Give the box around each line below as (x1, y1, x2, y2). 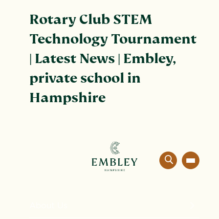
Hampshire (29, 89, 106, 107)
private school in (29, 70, 141, 87)
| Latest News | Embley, (29, 50, 176, 67)
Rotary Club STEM (29, 11, 153, 28)
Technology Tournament (29, 31, 197, 48)
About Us (29, 200, 67, 211)
